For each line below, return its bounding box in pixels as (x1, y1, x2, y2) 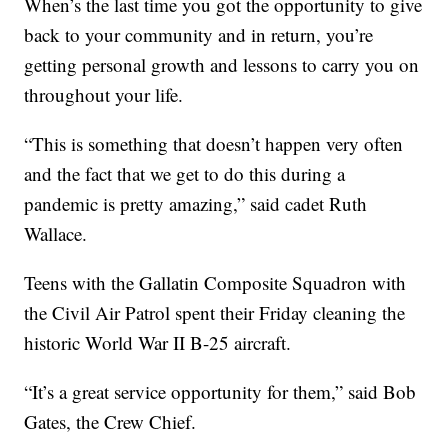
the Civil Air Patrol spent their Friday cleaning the (24, 300, 406, 326)
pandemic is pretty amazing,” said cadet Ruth (24, 191, 368, 217)
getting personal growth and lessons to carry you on (24, 52, 420, 78)
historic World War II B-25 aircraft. (24, 330, 292, 356)
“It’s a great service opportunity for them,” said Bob (24, 379, 417, 405)
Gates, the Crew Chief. (24, 409, 197, 435)
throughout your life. (24, 82, 184, 108)
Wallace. (24, 221, 88, 247)
